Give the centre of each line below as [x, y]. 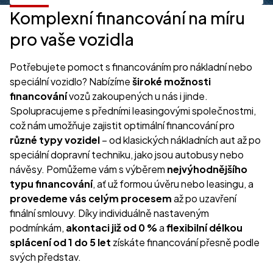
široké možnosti [172, 82]
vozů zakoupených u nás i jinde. [137, 96]
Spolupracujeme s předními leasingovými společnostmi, [133, 111]
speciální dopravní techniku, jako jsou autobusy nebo [127, 155]
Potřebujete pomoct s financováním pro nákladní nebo [131, 67]
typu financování [51, 184]
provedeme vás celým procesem [91, 199]
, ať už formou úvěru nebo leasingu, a [173, 184]
